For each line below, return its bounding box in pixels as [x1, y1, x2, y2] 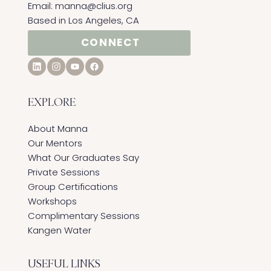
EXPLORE [27, 94, 76, 109]
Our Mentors [27, 136, 82, 149]
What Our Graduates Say [27, 151, 139, 164]
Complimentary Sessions [27, 209, 140, 222]
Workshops [27, 194, 77, 207]
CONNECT [80, 35, 140, 50]
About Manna [27, 122, 88, 135]
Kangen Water [27, 223, 91, 237]
